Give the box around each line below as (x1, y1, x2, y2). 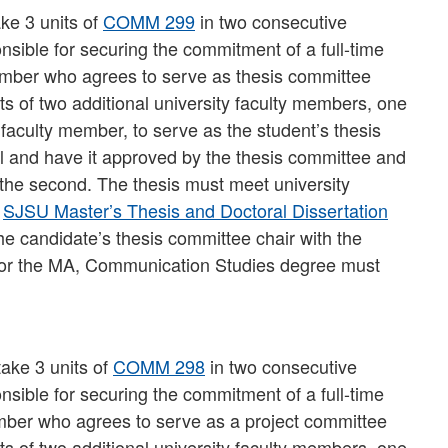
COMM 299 (103, 8, 195, 34)
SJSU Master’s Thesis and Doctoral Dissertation (3, 197, 388, 223)
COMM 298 (113, 353, 205, 379)
